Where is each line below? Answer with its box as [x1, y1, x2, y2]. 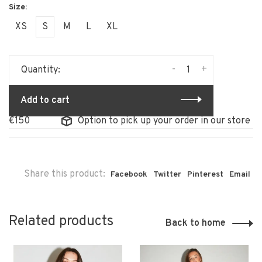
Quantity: [21, 64, 60, 76]
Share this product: [24, 168, 105, 180]
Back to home [166, 217, 226, 229]
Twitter [153, 169, 181, 180]
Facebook [111, 169, 147, 180]
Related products [9, 212, 113, 230]
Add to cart [20, 94, 70, 106]
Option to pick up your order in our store [47, 115, 220, 127]
